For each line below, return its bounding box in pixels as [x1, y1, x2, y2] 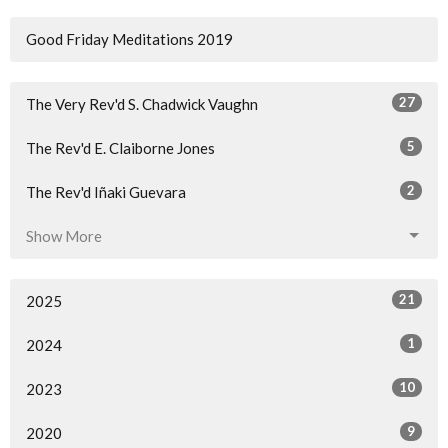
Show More [26, 226, 102, 245]
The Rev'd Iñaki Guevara [26, 182, 186, 201]
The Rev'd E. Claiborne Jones [26, 138, 215, 157]
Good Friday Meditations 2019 [26, 29, 233, 48]
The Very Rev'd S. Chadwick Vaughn [26, 94, 258, 113]
